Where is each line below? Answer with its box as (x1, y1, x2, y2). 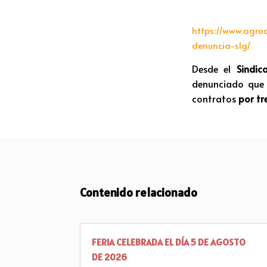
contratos (192, 92, 236, 105)
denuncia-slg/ (192, 39, 251, 52)
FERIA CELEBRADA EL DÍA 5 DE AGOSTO (92, 235, 246, 248)
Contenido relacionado (80, 185, 198, 201)
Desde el (192, 62, 237, 76)
